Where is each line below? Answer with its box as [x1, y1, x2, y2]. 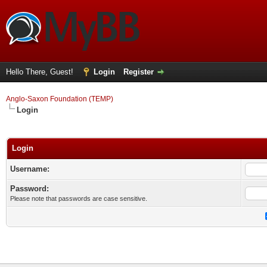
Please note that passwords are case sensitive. [10, 195, 147, 202]
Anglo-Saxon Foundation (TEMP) [6, 95, 113, 103]
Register [123, 67, 154, 76]
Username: [10, 164, 49, 173]
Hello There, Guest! [6, 67, 76, 76]
